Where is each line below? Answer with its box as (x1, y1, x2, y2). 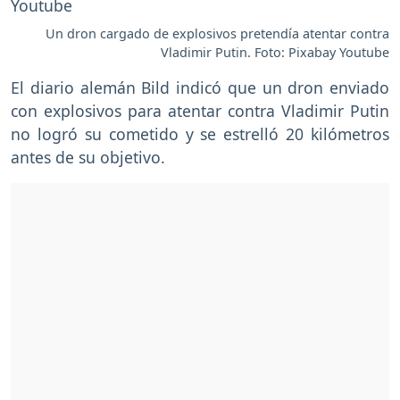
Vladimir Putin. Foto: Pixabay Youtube (161, 43, 389, 61)
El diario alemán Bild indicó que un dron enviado (11, 76, 389, 98)
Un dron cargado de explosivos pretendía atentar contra (46, 24, 389, 42)
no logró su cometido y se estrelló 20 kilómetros (11, 122, 389, 145)
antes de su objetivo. (11, 146, 165, 168)
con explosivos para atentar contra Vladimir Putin (11, 99, 389, 121)
